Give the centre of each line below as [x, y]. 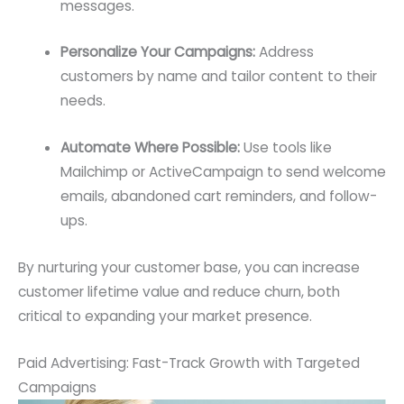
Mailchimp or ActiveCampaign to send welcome [223, 172]
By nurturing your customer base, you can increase [189, 267]
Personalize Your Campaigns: [157, 52]
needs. [83, 101]
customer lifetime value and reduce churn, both [179, 291]
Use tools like [285, 148]
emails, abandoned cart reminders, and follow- [218, 197]
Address [284, 52]
